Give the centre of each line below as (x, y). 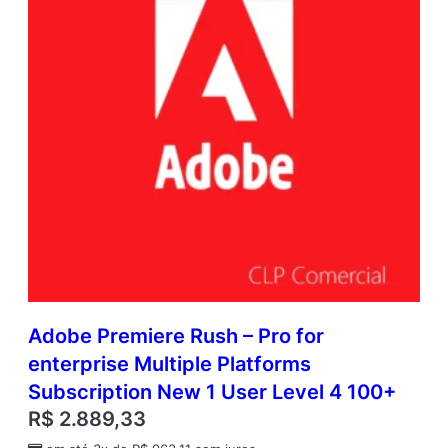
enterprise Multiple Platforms (169, 364)
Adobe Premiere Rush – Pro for (176, 336)
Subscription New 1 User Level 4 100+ (212, 392)
